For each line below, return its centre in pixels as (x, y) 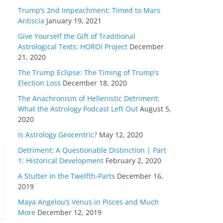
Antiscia (31, 21)
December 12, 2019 (69, 213)
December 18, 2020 (95, 83)
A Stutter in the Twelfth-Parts (66, 176)
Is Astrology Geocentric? (57, 135)
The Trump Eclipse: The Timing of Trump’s (88, 73)
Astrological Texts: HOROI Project (73, 47)
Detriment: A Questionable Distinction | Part (92, 150)
